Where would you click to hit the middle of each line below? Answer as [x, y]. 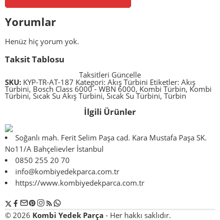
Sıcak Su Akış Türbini [68, 96]
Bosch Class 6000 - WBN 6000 [84, 89]
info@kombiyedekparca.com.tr [67, 171]
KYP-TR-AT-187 [48, 82]
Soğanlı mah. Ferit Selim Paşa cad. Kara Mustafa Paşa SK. [111, 137]
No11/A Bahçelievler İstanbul [54, 149]
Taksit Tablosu [35, 59]
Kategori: [92, 82]
